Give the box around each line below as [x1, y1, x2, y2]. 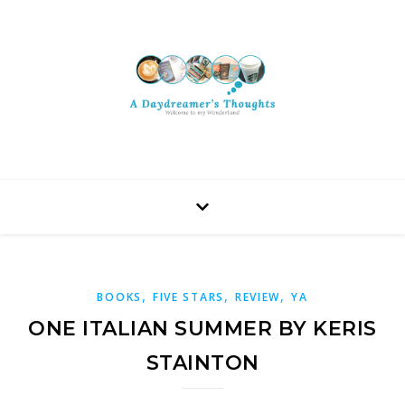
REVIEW [234, 289, 281, 305]
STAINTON [146, 351, 259, 375]
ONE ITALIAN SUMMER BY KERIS [28, 316, 377, 341]
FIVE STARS [152, 289, 224, 305]
